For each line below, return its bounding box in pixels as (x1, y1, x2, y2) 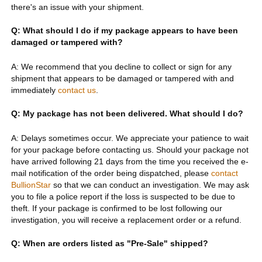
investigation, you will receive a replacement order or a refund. (11, 215, 242, 225)
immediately (11, 85, 58, 95)
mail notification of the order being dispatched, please (11, 168, 211, 178)
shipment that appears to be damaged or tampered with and (11, 73, 234, 83)
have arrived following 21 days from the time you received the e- (11, 156, 249, 166)
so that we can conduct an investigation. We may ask (50, 180, 249, 189)
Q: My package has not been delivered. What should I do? (11, 108, 243, 118)
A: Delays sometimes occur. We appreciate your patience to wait (11, 133, 249, 143)
